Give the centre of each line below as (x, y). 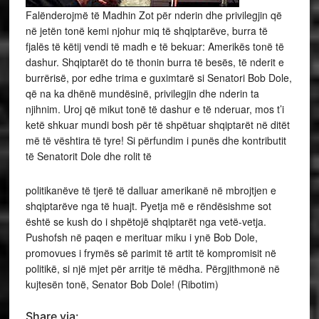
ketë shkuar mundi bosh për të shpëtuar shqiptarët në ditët (157, 124)
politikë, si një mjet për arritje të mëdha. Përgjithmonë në (152, 268)
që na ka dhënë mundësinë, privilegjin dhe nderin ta (142, 93)
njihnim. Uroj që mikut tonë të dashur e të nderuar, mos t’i (155, 109)
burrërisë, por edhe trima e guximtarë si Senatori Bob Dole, (158, 77)
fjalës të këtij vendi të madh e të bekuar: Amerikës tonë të (155, 46)
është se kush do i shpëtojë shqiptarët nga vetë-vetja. (146, 221)
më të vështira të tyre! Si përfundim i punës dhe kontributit (156, 140)
